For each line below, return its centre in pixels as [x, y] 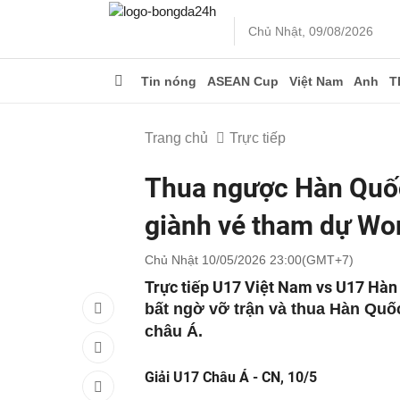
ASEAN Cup [243, 81]
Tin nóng [169, 81]
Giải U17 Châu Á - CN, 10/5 [231, 377]
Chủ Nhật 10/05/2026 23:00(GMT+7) [249, 260]
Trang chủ [176, 138]
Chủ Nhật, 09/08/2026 [311, 31]
